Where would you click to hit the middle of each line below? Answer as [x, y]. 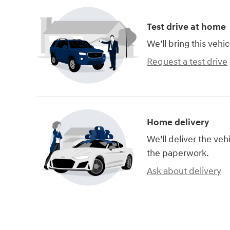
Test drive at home [186, 27]
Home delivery [178, 122]
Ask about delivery [184, 171]
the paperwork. [178, 153]
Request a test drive [187, 62]
